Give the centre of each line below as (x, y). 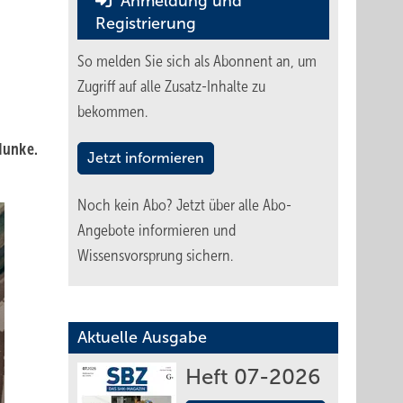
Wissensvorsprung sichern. (155, 255)
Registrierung (146, 23)
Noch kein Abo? (127, 205)
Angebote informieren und (157, 230)
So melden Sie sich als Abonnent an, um (197, 61)
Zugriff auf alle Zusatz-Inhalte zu (171, 86)
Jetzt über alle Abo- (234, 205)
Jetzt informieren (146, 158)
